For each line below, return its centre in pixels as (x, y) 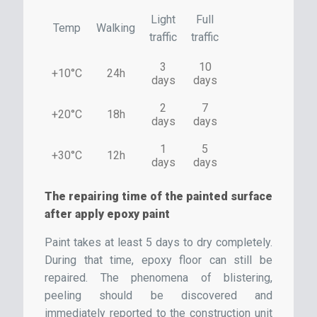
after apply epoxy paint (107, 214)
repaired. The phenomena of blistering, (158, 278)
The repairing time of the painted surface (158, 197)
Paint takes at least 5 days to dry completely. (158, 243)
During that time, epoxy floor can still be (158, 260)
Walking (116, 28)
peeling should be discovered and (158, 296)
